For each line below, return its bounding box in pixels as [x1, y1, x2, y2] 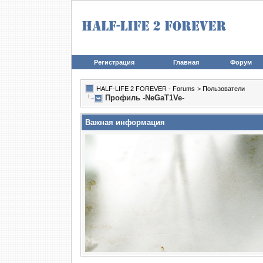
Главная [173, 59, 199, 66]
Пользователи [203, 85, 245, 92]
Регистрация [94, 59, 134, 66]
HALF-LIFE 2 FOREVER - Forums [96, 85, 195, 92]
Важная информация [85, 118, 165, 127]
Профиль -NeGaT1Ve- [105, 93, 184, 102]
